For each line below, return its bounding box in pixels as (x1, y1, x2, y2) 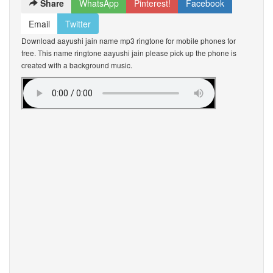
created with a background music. (21, 60, 132, 70)
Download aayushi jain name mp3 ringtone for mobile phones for (21, 35, 236, 46)
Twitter (65, 18, 91, 30)
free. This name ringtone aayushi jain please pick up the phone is (21, 48, 236, 58)
